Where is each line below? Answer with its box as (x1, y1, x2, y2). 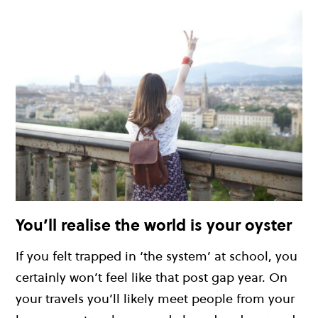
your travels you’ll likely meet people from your (16, 289, 295, 307)
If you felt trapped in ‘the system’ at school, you (16, 246, 297, 265)
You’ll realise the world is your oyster (16, 214, 292, 236)
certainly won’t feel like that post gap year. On (16, 268, 287, 286)
